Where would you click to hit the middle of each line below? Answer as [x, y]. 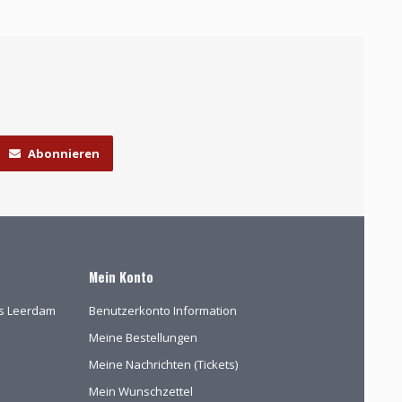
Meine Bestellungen [143, 337]
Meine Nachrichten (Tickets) [163, 364]
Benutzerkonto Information [162, 310]
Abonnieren [62, 153]
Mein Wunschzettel [140, 391]
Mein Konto [121, 276]
